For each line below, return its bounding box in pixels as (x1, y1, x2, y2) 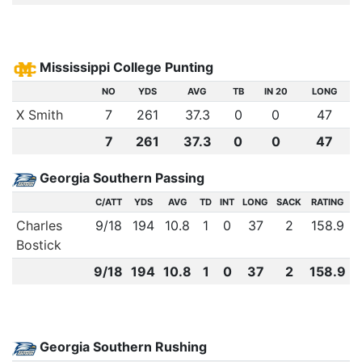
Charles (15, 217, 62, 234)
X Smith (15, 106, 63, 123)
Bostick (15, 236, 61, 253)
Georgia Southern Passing (36, 169, 204, 186)
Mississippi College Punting (36, 58, 213, 75)
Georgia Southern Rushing (36, 338, 207, 355)
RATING (311, 196, 344, 208)
